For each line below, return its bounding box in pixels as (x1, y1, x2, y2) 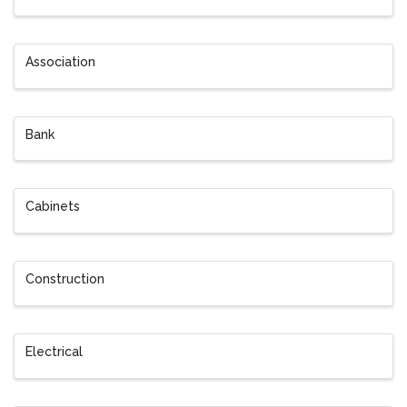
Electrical (25, 343, 83, 359)
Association (25, 54, 95, 69)
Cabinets (25, 199, 80, 214)
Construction (25, 272, 104, 287)
